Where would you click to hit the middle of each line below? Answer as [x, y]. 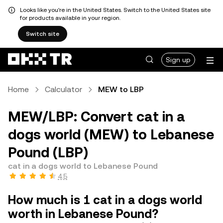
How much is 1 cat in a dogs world [105, 200]
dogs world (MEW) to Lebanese [111, 134]
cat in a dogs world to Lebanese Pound [83, 166]
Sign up [178, 60]
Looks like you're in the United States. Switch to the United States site [115, 10]
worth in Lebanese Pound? [83, 214]
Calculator [63, 89]
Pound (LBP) [48, 152]
